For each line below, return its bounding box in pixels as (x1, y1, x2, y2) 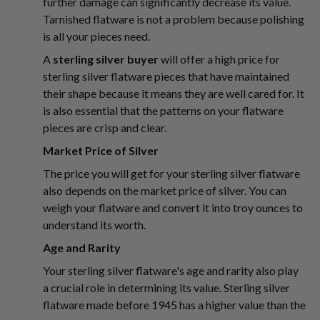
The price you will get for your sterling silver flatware (43, 166, 300, 180)
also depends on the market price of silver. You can (43, 184, 286, 197)
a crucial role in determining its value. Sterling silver (43, 281, 290, 294)
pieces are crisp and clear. (43, 121, 166, 134)
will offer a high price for (159, 52, 280, 66)
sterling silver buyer (53, 52, 159, 66)
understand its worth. (43, 218, 146, 231)
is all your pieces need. (43, 29, 150, 43)
